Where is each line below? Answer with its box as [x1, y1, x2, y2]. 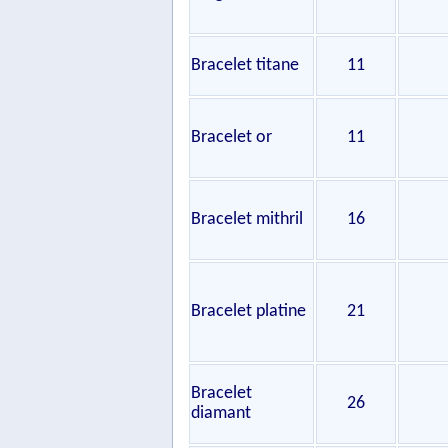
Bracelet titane [191, 56, 299, 75]
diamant [191, 404, 251, 423]
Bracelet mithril [191, 210, 303, 229]
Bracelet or [191, 128, 272, 147]
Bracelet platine [191, 302, 306, 321]
